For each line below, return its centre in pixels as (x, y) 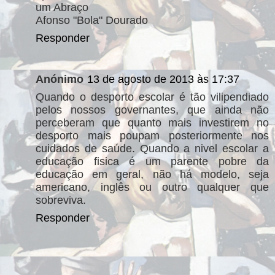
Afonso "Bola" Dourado (92, 20)
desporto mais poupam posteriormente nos (152, 136)
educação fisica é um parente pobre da (152, 161)
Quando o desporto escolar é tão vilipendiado (152, 97)
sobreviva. (61, 200)
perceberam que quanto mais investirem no (152, 123)
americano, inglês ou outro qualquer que (152, 187)
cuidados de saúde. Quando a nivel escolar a (152, 149)
